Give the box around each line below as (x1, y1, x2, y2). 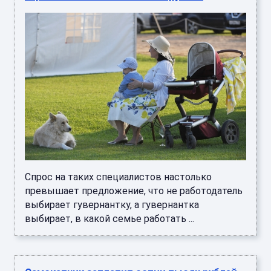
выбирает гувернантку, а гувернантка (25, 198, 199, 211)
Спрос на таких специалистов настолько (25, 171, 212, 183)
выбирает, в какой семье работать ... (25, 212, 194, 224)
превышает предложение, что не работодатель (25, 184, 243, 197)
